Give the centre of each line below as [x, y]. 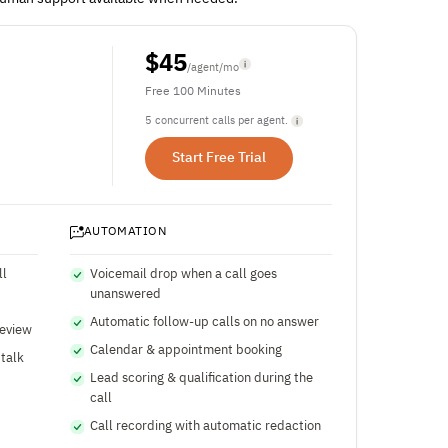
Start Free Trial [218, 158]
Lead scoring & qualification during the [201, 378]
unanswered [125, 294]
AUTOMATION [125, 232]
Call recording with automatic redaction [205, 426]
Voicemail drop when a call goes [183, 274]
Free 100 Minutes [192, 92]
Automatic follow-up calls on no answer [204, 322]
